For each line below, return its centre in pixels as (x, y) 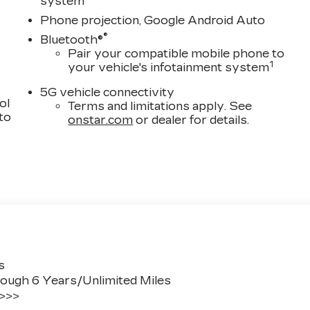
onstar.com (101, 120)
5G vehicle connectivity (108, 93)
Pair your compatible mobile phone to (176, 54)
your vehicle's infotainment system (169, 68)
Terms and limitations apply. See (160, 107)
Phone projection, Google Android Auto (153, 21)
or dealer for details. (191, 120)
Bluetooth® (72, 40)
